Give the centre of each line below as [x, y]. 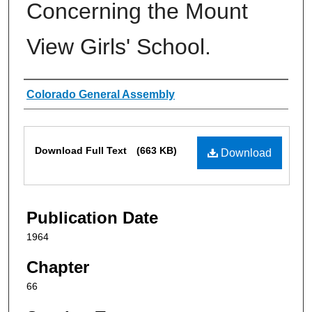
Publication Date [92, 217]
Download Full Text [82, 150]
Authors [52, 94]
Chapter [58, 267]
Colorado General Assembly [101, 94]
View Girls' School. [119, 46]
